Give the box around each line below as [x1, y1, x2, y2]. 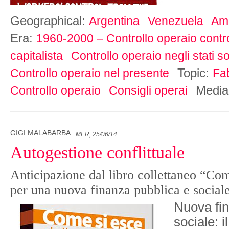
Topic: [177, 66, 213, 80]
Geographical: [10, 14, 89, 28]
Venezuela [148, 14, 203, 28]
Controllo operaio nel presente [10, 66, 169, 80]
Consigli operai [109, 84, 188, 98]
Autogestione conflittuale [10, 143, 185, 163]
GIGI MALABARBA [10, 129, 71, 138]
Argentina [89, 14, 140, 28]
